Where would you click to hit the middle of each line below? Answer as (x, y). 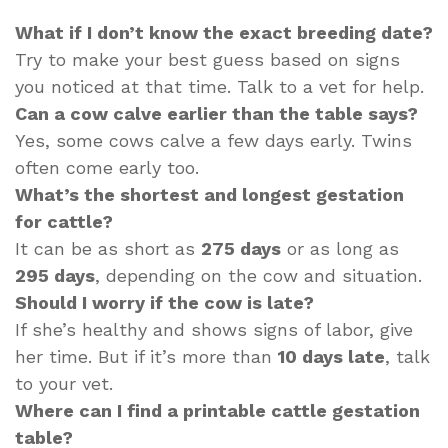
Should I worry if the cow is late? (164, 303)
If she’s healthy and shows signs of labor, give (214, 330)
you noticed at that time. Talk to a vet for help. (219, 87)
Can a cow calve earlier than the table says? (216, 114)
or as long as (340, 249)
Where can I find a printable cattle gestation (217, 411)
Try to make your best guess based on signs (207, 60)
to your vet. (64, 384)
